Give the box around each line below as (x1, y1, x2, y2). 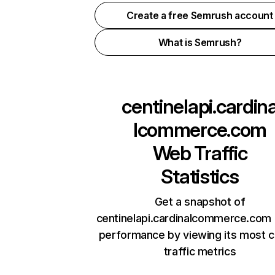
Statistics (161, 165, 239, 188)
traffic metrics (163, 245, 236, 258)
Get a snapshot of (154, 195, 246, 208)
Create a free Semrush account (126, 9, 273, 21)
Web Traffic (152, 141, 247, 165)
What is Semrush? (158, 36, 242, 48)
